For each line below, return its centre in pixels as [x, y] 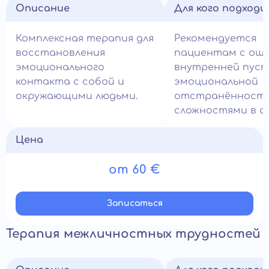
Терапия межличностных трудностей [133, 234]
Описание [43, 8]
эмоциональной [216, 82]
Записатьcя [134, 203]
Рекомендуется [215, 38]
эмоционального [60, 67]
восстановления [60, 53]
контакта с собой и [70, 82]
